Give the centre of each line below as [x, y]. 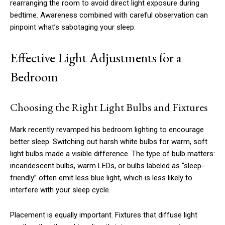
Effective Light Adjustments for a [96, 58]
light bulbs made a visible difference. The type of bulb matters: [113, 154]
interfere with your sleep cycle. [60, 190]
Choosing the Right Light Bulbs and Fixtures [109, 107]
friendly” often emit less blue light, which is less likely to [101, 178]
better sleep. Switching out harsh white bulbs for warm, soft [109, 142]
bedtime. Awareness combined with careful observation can [109, 15]
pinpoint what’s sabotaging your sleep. [73, 27]
